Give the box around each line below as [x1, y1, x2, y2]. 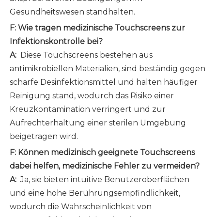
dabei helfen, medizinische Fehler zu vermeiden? [10, 161, 200, 170]
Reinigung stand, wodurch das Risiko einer [10, 91, 174, 100]
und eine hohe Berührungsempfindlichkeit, [10, 188, 180, 198]
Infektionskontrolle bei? [10, 37, 103, 46]
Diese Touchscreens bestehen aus [18, 50, 153, 60]
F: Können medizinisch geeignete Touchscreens [10, 148, 195, 157]
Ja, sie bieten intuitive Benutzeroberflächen [18, 175, 189, 184]
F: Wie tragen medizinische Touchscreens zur [10, 23, 185, 32]
